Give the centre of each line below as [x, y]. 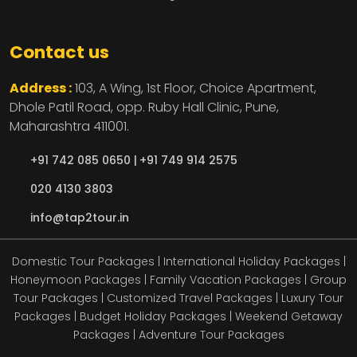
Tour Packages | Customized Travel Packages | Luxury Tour [178, 298]
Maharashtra [50, 127]
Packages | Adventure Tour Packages [178, 335]
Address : [41, 88]
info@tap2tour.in [80, 218]
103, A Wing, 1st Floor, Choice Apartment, [196, 88]
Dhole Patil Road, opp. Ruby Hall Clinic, [126, 108]
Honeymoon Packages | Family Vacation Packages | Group [178, 280]
